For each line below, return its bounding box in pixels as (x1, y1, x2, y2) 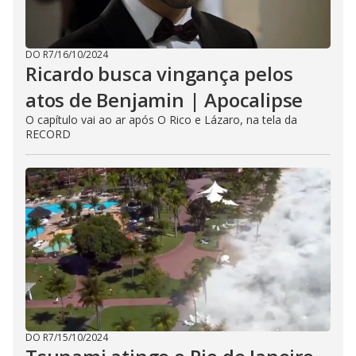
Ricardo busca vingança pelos (25, 60, 293, 87)
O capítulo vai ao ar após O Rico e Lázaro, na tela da (25, 112, 297, 127)
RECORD (25, 126, 71, 141)
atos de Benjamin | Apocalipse (25, 87, 304, 113)
